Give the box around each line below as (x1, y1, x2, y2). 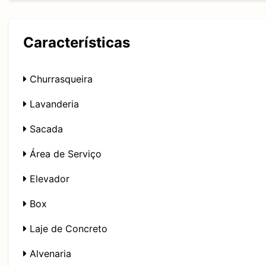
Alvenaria (27, 248, 71, 259)
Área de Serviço (27, 148, 102, 160)
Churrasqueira (27, 73, 93, 85)
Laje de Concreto (27, 223, 107, 235)
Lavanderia (27, 98, 79, 110)
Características (23, 34, 130, 51)
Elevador (27, 173, 69, 185)
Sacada (27, 123, 63, 135)
